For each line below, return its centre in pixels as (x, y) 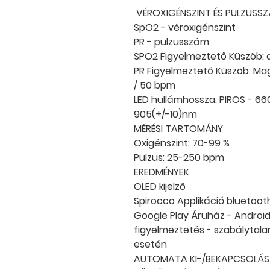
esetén (150, 244)
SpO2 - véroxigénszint (185, 27)
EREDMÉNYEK (162, 172)
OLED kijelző (160, 187)
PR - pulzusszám (171, 42)
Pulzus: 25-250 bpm (179, 158)
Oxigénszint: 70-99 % (182, 143)
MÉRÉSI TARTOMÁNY (178, 129)
